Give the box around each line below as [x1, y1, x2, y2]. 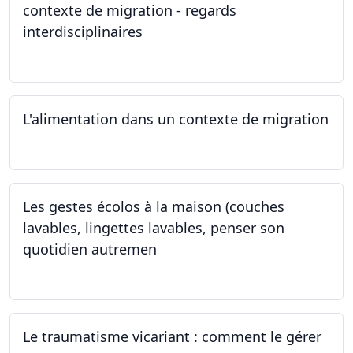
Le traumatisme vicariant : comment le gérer [23, 327, 321, 347]
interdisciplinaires [23, 21, 143, 41]
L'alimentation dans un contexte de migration [23, 109, 329, 128]
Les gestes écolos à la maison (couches [23, 197, 284, 216]
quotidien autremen [23, 240, 157, 258]
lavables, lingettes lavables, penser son [23, 218, 284, 237]
